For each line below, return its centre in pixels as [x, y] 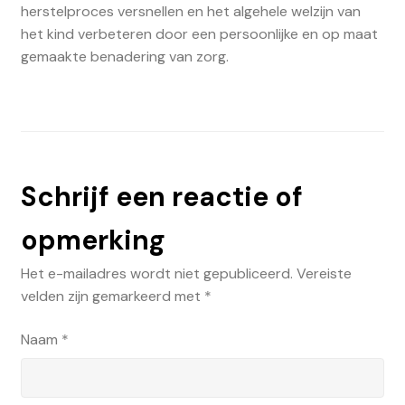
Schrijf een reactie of [161, 197]
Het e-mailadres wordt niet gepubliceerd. [156, 274]
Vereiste [324, 274]
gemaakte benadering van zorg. [124, 56]
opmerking [93, 240]
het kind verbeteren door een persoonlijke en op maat [199, 33]
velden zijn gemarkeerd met [112, 297]
